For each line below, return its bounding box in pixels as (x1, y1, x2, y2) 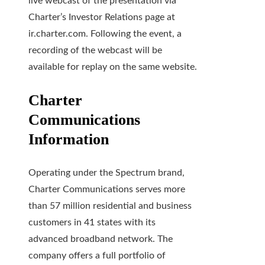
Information (28, 130, 109, 148)
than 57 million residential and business (28, 201, 192, 211)
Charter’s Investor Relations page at (28, 12, 175, 22)
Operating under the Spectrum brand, (28, 167, 185, 177)
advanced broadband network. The (28, 234, 173, 244)
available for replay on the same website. (28, 62, 197, 72)
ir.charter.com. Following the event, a (28, 28, 182, 38)
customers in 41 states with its (28, 217, 156, 227)
